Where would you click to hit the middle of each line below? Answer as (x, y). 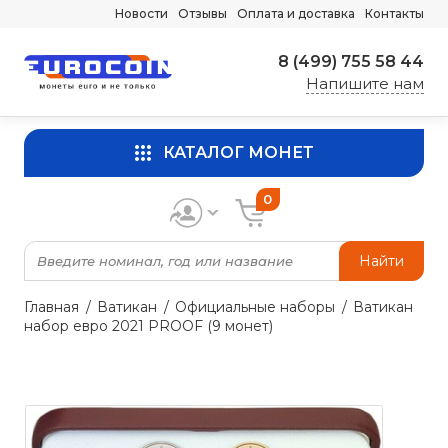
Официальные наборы (255, 307)
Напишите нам (365, 83)
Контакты (394, 13)
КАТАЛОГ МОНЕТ (238, 152)
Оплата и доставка (296, 13)
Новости (141, 13)
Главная (51, 307)
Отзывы (202, 13)
